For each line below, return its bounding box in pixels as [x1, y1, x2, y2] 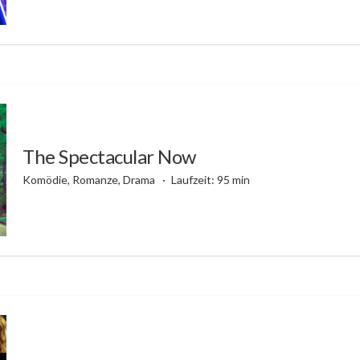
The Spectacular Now [22, 144, 196, 168]
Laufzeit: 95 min [170, 172, 250, 186]
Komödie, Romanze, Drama [22, 172, 157, 186]
